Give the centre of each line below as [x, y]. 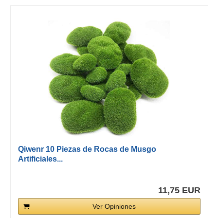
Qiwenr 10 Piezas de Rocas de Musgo [87, 149]
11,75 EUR [179, 191]
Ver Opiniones [114, 207]
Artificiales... [40, 159]
